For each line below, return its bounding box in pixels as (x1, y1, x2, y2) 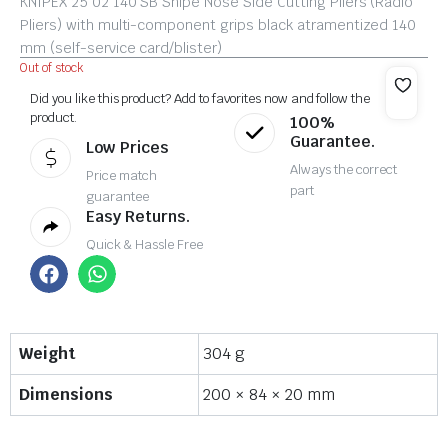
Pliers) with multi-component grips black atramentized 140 (20, 15, 417, 34)
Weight (19, 342, 75, 364)
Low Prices (86, 136, 170, 158)
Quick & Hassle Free (86, 235, 203, 253)
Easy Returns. (86, 205, 191, 227)
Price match (86, 166, 158, 184)
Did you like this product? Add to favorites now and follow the (30, 89, 371, 107)
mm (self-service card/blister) (20, 38, 223, 57)
